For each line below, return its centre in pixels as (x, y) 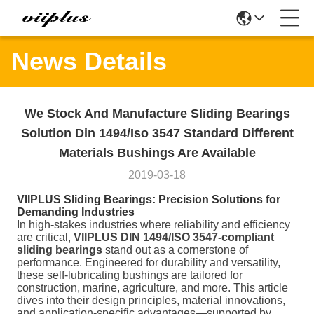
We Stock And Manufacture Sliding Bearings (157, 114)
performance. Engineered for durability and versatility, (149, 262)
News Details (89, 61)
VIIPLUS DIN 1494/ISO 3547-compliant (174, 237)
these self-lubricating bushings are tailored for (130, 275)
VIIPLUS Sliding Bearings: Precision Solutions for (149, 199)
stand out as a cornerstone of (175, 250)
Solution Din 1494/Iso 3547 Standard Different (157, 133)
